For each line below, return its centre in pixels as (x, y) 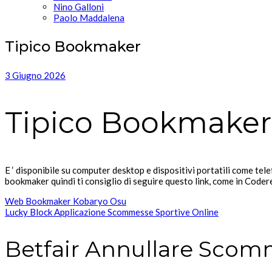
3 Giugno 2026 (35, 75)
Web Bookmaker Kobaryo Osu (66, 201)
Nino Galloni (79, 7)
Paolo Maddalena (89, 18)
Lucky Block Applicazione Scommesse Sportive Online (112, 212)
